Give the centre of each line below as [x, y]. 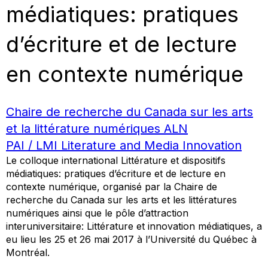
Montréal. [28, 252]
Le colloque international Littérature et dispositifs [116, 160]
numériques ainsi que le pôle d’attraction [97, 213]
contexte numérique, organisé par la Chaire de [112, 186]
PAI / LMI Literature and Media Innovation [124, 145]
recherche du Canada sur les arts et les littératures [121, 200]
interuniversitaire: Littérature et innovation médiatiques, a [134, 226]
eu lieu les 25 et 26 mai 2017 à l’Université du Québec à [131, 239]
